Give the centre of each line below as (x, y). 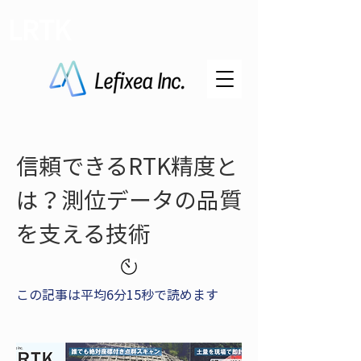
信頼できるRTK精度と (127, 166)
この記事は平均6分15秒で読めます (117, 294)
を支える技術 (83, 233)
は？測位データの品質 (129, 199)
